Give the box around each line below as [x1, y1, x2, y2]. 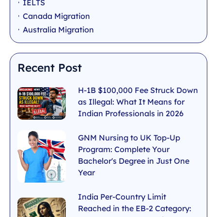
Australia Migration [23, 25, 94, 35]
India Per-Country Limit [78, 192, 166, 202]
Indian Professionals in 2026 [78, 108, 184, 119]
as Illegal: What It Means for [78, 97, 185, 107]
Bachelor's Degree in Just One [78, 156, 189, 166]
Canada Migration [23, 11, 90, 21]
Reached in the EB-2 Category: [78, 203, 191, 214]
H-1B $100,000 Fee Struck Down [78, 85, 198, 95]
